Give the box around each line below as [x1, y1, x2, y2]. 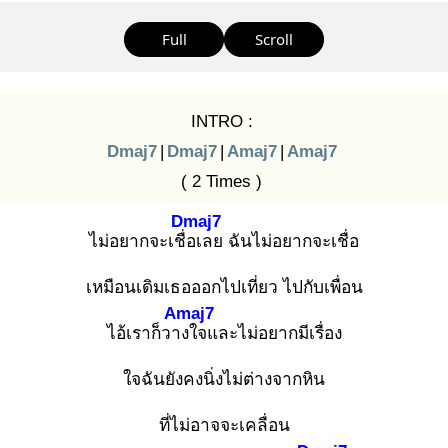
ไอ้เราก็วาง [106, 323, 189, 343]
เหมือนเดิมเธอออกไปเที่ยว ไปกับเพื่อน [85, 277, 363, 297]
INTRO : [190, 111, 253, 131]
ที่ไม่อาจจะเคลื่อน [158, 415, 290, 435]
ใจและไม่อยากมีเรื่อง [188, 323, 342, 343]
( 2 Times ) [181, 171, 262, 191]
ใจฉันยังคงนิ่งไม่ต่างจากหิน [123, 369, 325, 389]
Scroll [255, 29, 293, 49]
